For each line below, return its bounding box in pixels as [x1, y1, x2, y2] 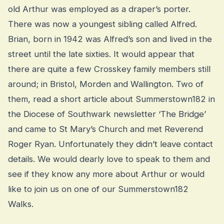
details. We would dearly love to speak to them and [8, 153, 210, 164]
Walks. [8, 198, 33, 209]
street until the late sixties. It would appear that [8, 48, 194, 59]
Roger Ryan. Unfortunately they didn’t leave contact [8, 138, 213, 149]
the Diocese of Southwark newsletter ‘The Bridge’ [8, 108, 206, 119]
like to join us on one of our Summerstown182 [8, 183, 188, 194]
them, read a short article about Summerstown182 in [8, 93, 215, 104]
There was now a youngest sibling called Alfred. [8, 18, 197, 29]
